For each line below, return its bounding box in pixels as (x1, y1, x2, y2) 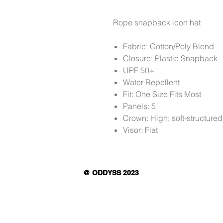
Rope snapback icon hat (113, 17, 201, 27)
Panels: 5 (123, 101, 158, 111)
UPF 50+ (123, 65, 155, 75)
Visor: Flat (123, 125, 158, 135)
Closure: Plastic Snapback (123, 53, 218, 63)
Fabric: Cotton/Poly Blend (123, 41, 214, 51)
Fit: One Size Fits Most (123, 89, 201, 99)
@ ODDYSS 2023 (83, 169, 139, 177)
